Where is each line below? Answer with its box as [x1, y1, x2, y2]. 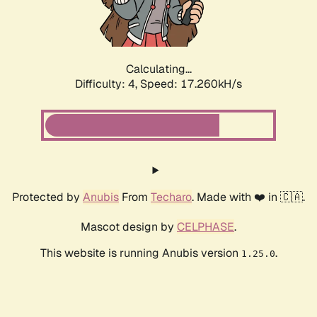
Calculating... [125, 62, 192, 77]
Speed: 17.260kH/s [140, 76, 242, 92]
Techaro [151, 190, 192, 205]
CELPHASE [177, 219, 234, 235]
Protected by [12, 190, 83, 205]
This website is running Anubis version [40, 246, 241, 261]
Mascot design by [81, 219, 177, 235]
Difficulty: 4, [75, 76, 140, 92]
